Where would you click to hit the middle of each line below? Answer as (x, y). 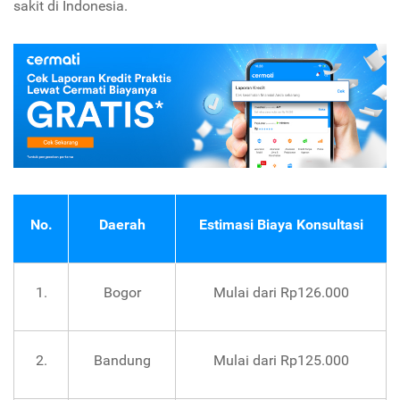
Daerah (122, 225)
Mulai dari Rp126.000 (281, 293)
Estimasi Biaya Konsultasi (281, 225)
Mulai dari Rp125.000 (281, 361)
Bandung (122, 361)
